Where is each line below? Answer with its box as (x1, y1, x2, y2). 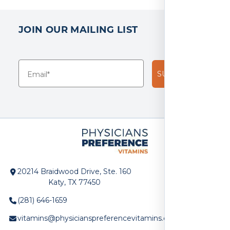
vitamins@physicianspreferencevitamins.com (17, 213, 180, 223)
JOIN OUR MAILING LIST (18, 23, 138, 35)
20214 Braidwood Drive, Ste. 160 (17, 166, 131, 176)
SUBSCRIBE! (157, 69, 203, 79)
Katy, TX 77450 (48, 177, 101, 187)
